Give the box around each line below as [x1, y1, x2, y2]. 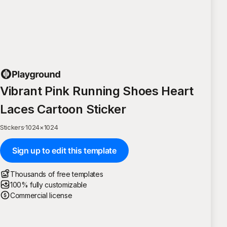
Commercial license [10, 191, 72, 200]
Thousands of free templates [10, 169, 103, 178]
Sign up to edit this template [12, 145, 117, 156]
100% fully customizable [10, 180, 87, 189]
